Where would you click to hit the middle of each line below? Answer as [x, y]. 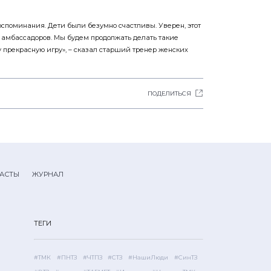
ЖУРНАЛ [48, 174]
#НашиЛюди [149, 257]
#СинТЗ [185, 257]
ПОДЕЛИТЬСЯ [170, 93]
